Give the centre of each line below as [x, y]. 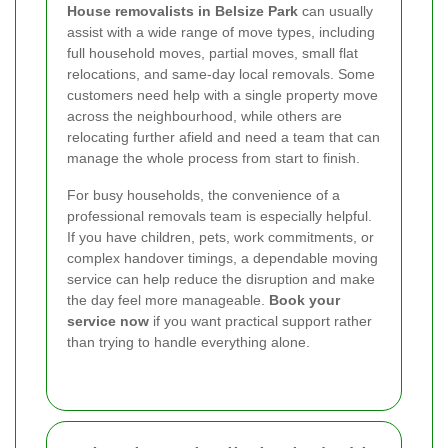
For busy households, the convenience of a [203, 194]
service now [108, 320]
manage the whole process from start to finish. [213, 157]
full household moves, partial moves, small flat [212, 52]
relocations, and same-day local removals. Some [221, 73]
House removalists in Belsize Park [182, 10]
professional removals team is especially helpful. [219, 215]
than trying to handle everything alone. [188, 341]
